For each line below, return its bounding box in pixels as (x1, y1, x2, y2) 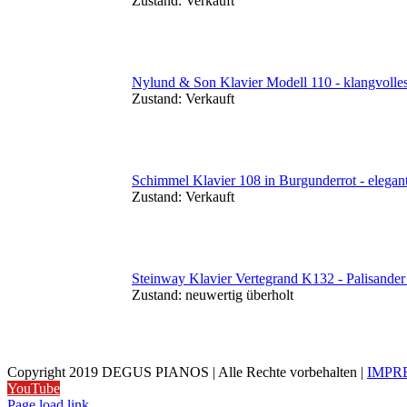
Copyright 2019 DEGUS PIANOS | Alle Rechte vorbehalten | (7, 364, 367, 381)
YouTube (7, 381, 60, 397)
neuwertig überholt (182, 287, 293, 303)
